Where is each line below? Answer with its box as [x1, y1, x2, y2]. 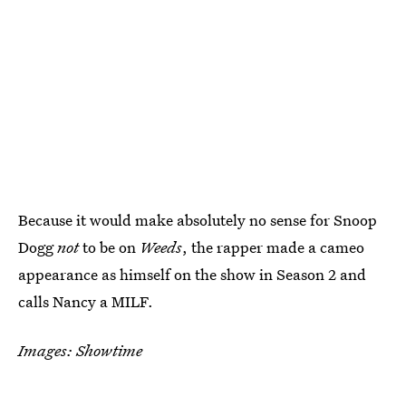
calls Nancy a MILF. [18, 290, 153, 312]
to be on [79, 236, 140, 257]
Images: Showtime [18, 339, 142, 361]
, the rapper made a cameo [182, 236, 364, 257]
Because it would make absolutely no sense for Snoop [18, 208, 377, 230]
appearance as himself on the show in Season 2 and [18, 263, 366, 285]
